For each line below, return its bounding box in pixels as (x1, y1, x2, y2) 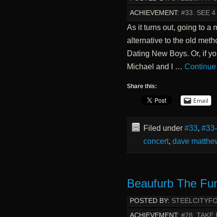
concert (143, 137, 169, 145)
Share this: (126, 82, 157, 90)
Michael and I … (126, 62, 185, 71)
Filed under (143, 124, 185, 132)
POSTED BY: (129, 197, 170, 204)
